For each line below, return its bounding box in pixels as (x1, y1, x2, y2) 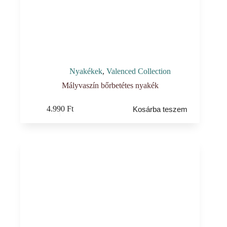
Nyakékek (69, 66, 103, 75)
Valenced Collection (106, 66, 171, 75)
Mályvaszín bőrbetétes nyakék (61, 81, 159, 90)
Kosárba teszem (132, 104, 187, 113)
